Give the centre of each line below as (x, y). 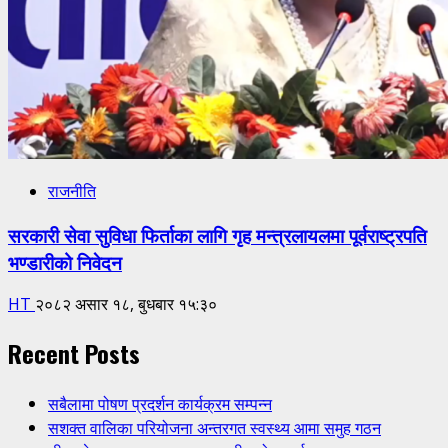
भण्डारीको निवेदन (65, 261)
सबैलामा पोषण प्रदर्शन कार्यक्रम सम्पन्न (160, 403)
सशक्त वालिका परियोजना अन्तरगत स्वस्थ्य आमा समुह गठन (214, 427)
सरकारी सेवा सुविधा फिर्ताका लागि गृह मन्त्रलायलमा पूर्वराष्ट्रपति (217, 234)
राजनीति (72, 190)
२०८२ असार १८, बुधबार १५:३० (126, 304)
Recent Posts (74, 353)
